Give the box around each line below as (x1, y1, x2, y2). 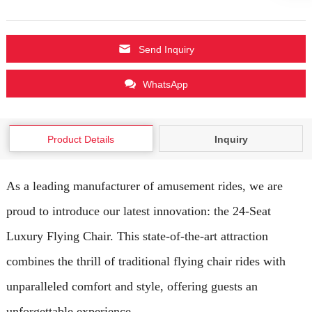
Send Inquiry (139, 43, 194, 55)
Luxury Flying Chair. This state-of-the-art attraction (6, 228, 268, 243)
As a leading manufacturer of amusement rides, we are (6, 178, 283, 193)
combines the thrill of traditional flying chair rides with (6, 253, 286, 268)
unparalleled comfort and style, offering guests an (6, 279, 258, 293)
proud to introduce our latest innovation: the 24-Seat (6, 203, 271, 218)
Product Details (47, 133, 115, 145)
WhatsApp (142, 78, 188, 90)
